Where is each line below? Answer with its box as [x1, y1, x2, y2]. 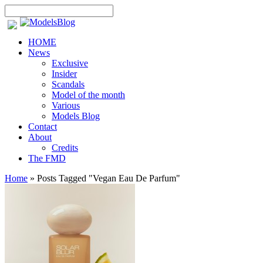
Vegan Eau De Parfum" [93, 173, 180, 183]
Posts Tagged [35, 173, 89, 183]
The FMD [28, 153, 66, 163]
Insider [52, 69, 77, 79]
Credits [52, 143, 78, 153]
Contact [28, 122, 57, 131]
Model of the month [52, 90, 125, 100]
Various [52, 100, 80, 110]
